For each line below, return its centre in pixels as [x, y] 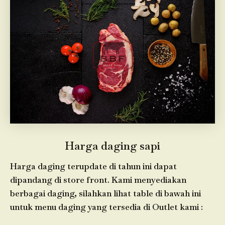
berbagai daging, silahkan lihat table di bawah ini [105, 193]
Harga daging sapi [113, 146]
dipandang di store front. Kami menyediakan [98, 180]
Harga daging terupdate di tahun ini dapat [93, 166]
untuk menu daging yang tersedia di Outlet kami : [106, 207]
